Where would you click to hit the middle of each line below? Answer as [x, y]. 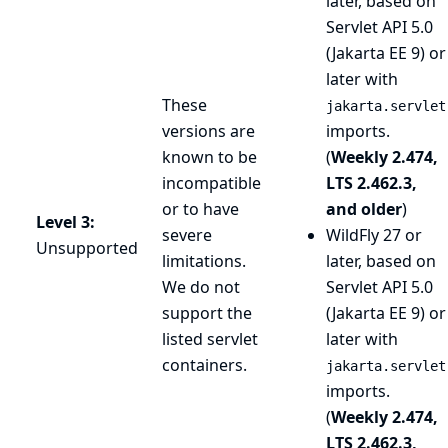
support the [207, 313]
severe [187, 235]
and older [364, 209]
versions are [208, 131]
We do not [201, 287]
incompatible [211, 183]
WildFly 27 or [374, 235]
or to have [200, 209]
